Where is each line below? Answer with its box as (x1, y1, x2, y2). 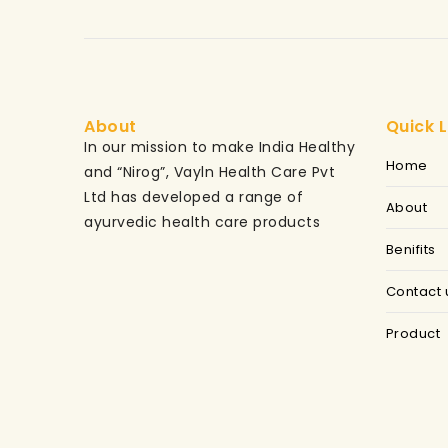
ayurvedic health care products (84, 212, 320, 233)
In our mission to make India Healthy (84, 137, 355, 158)
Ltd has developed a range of (84, 187, 303, 208)
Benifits (385, 240, 436, 260)
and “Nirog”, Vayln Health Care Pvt (84, 162, 335, 183)
